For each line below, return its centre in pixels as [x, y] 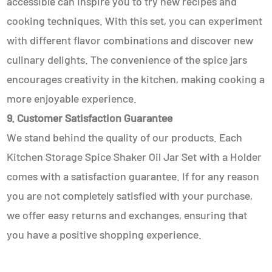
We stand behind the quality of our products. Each [125, 137]
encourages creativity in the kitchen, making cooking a [136, 79]
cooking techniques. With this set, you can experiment [135, 21]
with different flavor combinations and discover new [130, 40]
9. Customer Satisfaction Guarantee [90, 118]
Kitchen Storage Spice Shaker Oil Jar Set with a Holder [134, 157]
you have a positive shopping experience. [104, 234]
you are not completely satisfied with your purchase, [130, 195]
